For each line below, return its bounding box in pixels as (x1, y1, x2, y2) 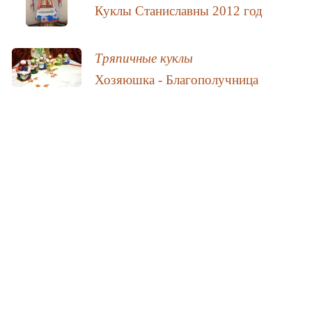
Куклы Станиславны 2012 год (95, 3, 263, 19)
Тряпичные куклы (95, 50, 194, 65)
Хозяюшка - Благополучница (95, 72, 259, 88)
